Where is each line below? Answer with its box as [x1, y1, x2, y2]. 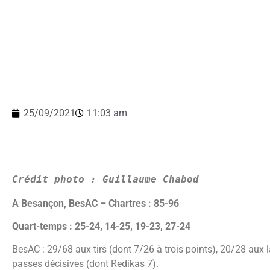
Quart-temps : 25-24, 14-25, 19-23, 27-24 [12, 221, 190, 233]
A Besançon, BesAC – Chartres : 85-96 [12, 197, 179, 209]
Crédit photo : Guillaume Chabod [12, 173, 199, 185]
